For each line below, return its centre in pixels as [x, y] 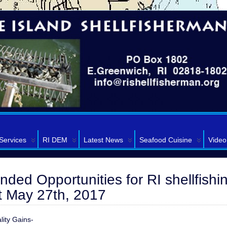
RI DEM [55, 140]
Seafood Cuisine [166, 140]
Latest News [103, 140]
